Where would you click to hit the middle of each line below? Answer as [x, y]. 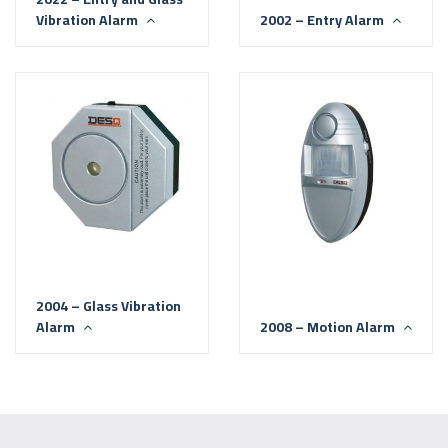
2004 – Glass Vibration [108, 306]
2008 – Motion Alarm [329, 327]
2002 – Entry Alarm [323, 20]
